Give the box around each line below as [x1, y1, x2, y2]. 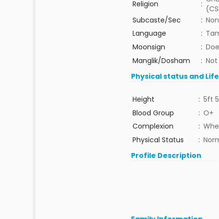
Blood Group [132, 108, 174, 118]
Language [132, 28, 166, 38]
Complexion [132, 121, 174, 131]
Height [132, 94, 154, 104]
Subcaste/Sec [132, 15, 181, 25]
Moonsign [132, 42, 165, 52]
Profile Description [131, 151, 202, 160]
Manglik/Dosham [132, 56, 190, 66]
